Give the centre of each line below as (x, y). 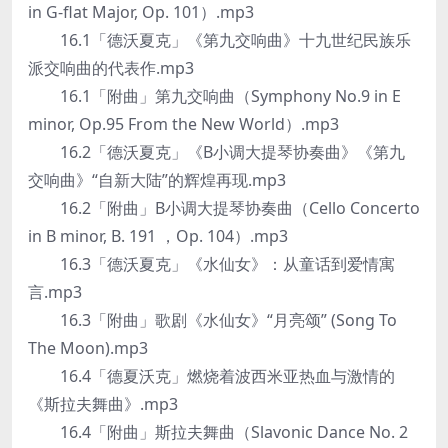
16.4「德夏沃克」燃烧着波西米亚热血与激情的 (211, 376)
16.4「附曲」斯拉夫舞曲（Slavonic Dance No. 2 (218, 432)
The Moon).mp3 (88, 348)
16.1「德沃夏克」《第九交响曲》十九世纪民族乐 (219, 40)
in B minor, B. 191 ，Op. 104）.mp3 (158, 236)
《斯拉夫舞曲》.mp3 (103, 404)
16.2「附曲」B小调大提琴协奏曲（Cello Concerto (224, 208)
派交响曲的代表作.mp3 (111, 68)
